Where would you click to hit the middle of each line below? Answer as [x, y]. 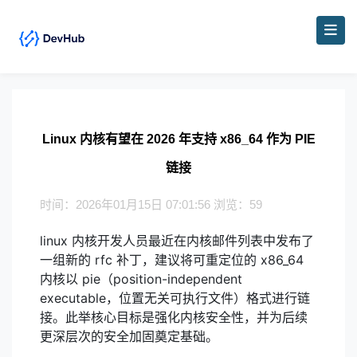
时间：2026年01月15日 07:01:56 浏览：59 [151, 204]
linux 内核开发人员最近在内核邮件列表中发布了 [177, 241]
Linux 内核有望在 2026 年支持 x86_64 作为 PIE [178, 139]
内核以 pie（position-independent [141, 279]
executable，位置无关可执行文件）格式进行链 [175, 298]
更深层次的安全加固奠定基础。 [129, 336]
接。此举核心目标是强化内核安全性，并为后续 [174, 317]
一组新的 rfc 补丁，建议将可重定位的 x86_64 [172, 260]
